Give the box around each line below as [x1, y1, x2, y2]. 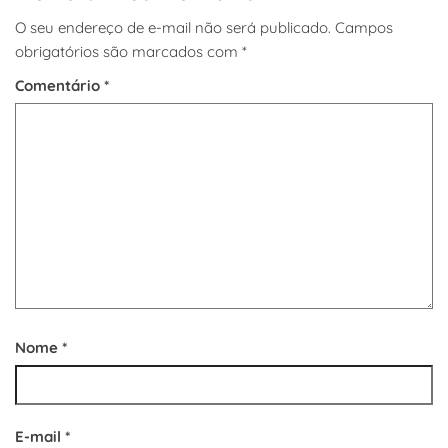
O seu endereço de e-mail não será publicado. [15, 18, 331, 37]
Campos [335, 18, 393, 37]
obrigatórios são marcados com [15, 42, 242, 61]
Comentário [15, 76, 104, 95]
